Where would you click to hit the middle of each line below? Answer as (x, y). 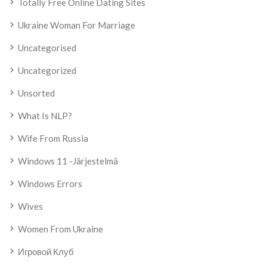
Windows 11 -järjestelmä (68, 161)
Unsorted (36, 93)
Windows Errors (50, 184)
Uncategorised (47, 48)
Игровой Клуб (46, 252)
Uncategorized (47, 70)
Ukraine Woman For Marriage (77, 25)
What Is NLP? (45, 116)
